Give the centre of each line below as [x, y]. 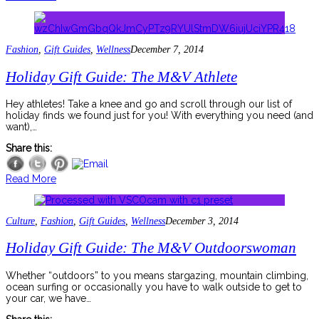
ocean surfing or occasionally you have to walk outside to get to [154, 287]
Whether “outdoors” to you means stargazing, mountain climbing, [157, 275]
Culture [20, 221]
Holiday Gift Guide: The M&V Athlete [121, 77]
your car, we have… [48, 298]
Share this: [29, 148]
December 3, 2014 [202, 221]
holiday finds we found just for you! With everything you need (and [159, 116]
